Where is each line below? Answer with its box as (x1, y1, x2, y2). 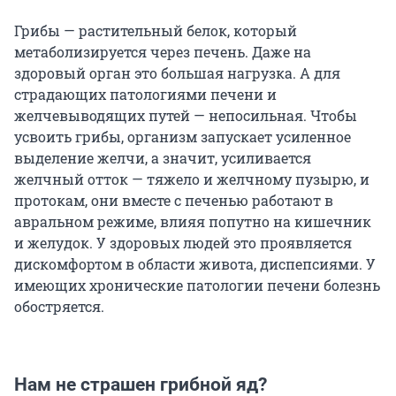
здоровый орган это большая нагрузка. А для (14, 64, 340, 83)
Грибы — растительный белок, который (14, 21, 297, 41)
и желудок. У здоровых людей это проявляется (14, 233, 352, 253)
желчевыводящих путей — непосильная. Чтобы (14, 106, 357, 126)
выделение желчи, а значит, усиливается (14, 148, 311, 168)
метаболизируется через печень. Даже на (14, 42, 311, 62)
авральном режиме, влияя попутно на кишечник (14, 212, 371, 232)
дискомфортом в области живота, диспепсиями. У (14, 255, 376, 274)
